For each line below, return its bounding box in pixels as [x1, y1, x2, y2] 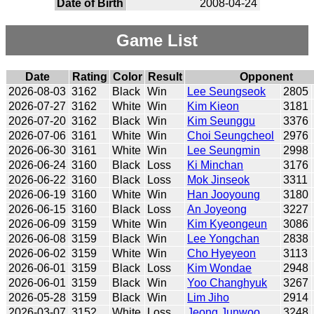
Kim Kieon [187, 100, 240, 112]
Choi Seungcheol [187, 129, 275, 142]
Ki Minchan [187, 158, 244, 171]
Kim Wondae [187, 261, 252, 274]
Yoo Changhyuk [187, 276, 268, 289]
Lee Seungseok [187, 85, 266, 97]
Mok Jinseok [187, 173, 250, 186]
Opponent [240, 70, 293, 83]
